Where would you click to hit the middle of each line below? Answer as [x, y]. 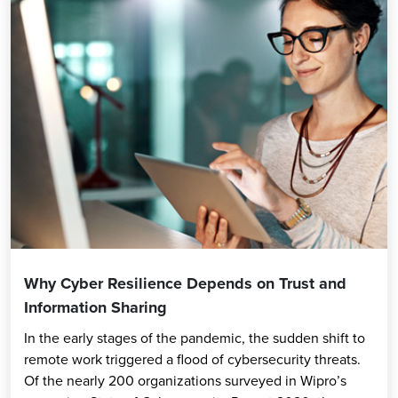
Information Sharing [96, 308]
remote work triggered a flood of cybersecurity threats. [192, 359]
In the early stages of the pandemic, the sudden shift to [195, 338]
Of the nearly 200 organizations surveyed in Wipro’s [185, 381]
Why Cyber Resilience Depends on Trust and [185, 284]
